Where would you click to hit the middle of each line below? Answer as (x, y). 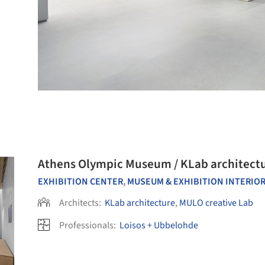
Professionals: (88, 225)
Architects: (81, 203)
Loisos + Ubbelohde (159, 225)
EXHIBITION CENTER (80, 182)
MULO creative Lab (216, 203)
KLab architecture (140, 203)
